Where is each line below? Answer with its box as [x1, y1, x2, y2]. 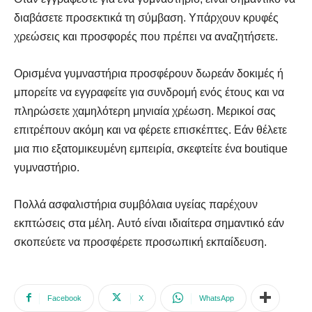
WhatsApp [199, 293, 234, 302]
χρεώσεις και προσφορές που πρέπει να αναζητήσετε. [14, 30, 278, 42]
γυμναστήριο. [14, 161, 79, 173]
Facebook [47, 293, 81, 302]
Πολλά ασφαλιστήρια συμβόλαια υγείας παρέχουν [14, 198, 258, 210]
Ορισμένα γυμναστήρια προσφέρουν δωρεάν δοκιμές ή [14, 67, 283, 79]
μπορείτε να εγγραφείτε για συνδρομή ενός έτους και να [14, 86, 284, 98]
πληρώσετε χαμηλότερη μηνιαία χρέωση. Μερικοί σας [14, 104, 276, 117]
